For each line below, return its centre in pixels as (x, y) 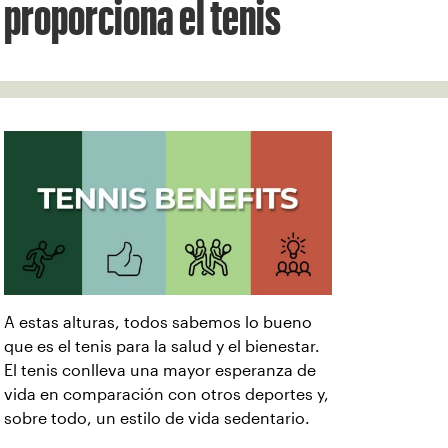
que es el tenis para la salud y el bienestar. (162, 346)
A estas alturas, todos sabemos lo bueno (158, 322)
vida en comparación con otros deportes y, (166, 394)
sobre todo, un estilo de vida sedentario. (157, 418)
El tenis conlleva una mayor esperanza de (160, 370)
